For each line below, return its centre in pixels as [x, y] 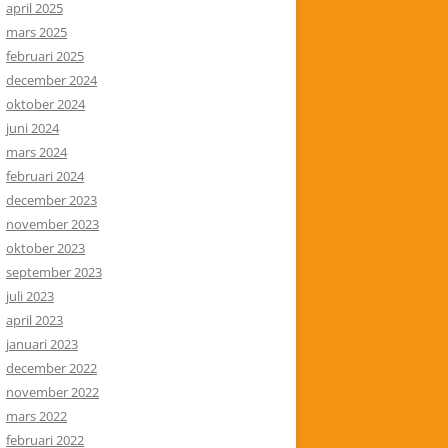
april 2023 [34, 320]
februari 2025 [45, 56]
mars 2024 [36, 152]
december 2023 [51, 200]
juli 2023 [30, 296]
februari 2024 [45, 176]
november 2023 [52, 224]
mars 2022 [36, 416]
